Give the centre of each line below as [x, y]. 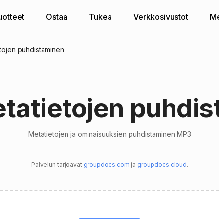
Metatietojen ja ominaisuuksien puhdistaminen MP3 [109, 134]
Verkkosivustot [161, 17]
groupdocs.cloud [162, 165]
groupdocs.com [106, 165]
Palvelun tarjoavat [57, 165]
